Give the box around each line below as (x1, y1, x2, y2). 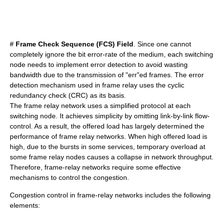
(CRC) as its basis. (66, 91, 126, 99)
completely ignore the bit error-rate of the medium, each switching (10, 50, 213, 58)
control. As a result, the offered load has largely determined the (10, 122, 204, 130)
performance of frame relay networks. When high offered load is (10, 132, 207, 140)
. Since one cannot (133, 40, 191, 48)
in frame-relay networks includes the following (68, 191, 211, 199)
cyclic (168, 81, 184, 89)
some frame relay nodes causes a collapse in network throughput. (10, 153, 214, 161)
